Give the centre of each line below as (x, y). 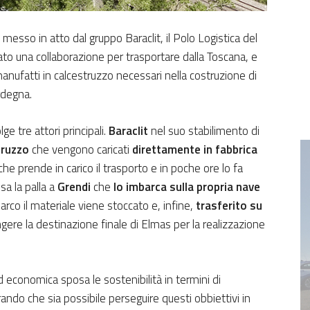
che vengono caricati (81, 149)
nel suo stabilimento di (204, 130)
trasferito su (229, 205)
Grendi (74, 186)
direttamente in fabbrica (195, 149)
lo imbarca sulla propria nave (187, 186)
